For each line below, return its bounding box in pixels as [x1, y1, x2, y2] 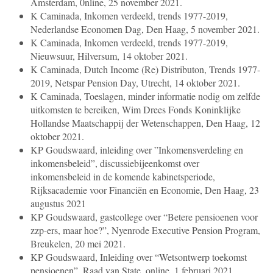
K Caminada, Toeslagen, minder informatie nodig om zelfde [30, 90, 260, 103]
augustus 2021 [30, 197, 86, 210]
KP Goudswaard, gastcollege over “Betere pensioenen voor [30, 210, 258, 224]
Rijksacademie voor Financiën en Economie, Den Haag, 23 [30, 183, 259, 197]
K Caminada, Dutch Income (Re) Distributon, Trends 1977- [30, 63, 260, 76]
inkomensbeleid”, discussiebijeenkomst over [30, 157, 199, 170]
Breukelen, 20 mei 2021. [30, 237, 126, 250]
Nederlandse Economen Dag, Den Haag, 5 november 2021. [30, 23, 260, 36]
